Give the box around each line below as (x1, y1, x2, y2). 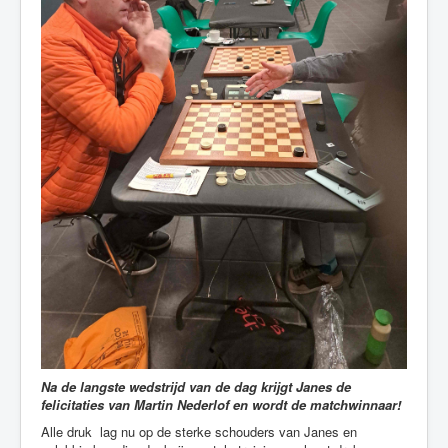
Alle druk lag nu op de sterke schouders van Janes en (41, 421, 357, 441)
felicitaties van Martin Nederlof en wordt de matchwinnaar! (41, 394, 401, 414)
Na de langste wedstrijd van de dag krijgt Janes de (41, 376, 351, 396)
